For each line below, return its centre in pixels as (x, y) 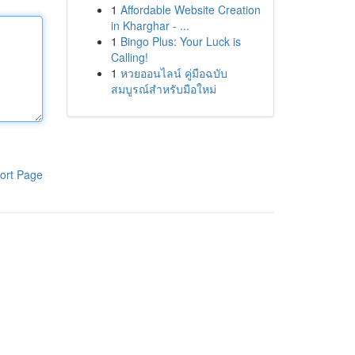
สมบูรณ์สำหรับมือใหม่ (163, 89)
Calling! (129, 57)
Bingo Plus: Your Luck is (180, 41)
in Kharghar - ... (150, 25)
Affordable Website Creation (190, 10)
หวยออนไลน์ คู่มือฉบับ (174, 73)
